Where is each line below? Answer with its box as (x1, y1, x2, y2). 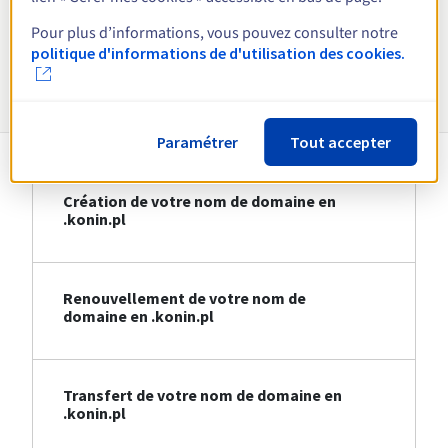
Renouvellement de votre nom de (63, 288, 306, 309)
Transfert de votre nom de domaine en (63, 385, 342, 406)
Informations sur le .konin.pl (72, 63, 376, 95)
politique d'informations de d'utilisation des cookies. (31, 42, 406, 63)
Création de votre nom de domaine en (63, 191, 336, 212)
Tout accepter (289, 131, 391, 152)
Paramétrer (156, 131, 238, 152)
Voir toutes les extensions (125, 6, 307, 27)
